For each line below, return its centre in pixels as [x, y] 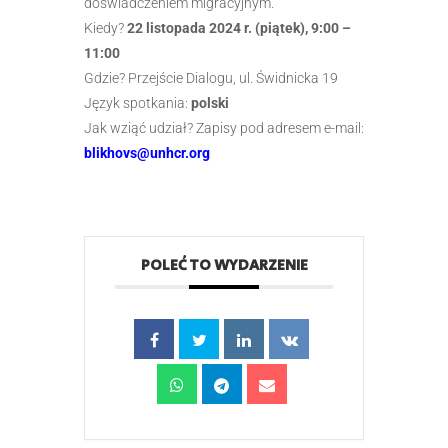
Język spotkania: [136, 102]
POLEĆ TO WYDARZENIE [224, 265]
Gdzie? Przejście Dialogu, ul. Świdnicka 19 [211, 77]
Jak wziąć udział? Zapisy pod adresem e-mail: [224, 127]
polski [208, 102]
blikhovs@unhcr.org [147, 152]
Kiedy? [105, 27]
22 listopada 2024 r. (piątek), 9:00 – [239, 27]
